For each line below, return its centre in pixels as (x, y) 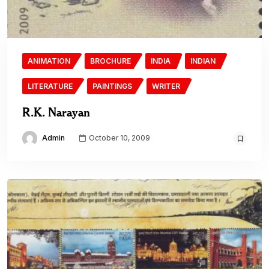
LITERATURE (50, 86)
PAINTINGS (112, 86)
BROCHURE (110, 61)
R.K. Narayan (56, 112)
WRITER (166, 86)
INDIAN (203, 61)
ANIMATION (49, 61)
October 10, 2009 (119, 138)
